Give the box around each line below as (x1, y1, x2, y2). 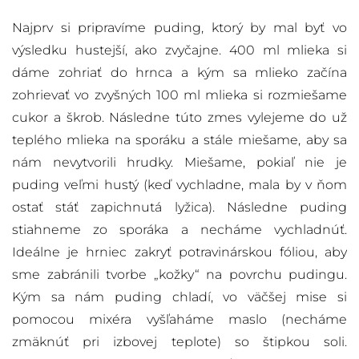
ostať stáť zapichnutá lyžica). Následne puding (12, 200, 347, 216)
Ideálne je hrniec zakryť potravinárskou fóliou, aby (12, 244, 347, 260)
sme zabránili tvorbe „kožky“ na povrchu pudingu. (12, 267, 347, 283)
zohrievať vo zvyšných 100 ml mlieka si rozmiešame (12, 87, 347, 103)
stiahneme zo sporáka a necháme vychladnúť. (12, 222, 347, 238)
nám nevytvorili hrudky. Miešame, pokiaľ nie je (12, 155, 347, 171)
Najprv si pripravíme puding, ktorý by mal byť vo (12, 20, 347, 36)
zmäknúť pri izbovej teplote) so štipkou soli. (12, 334, 347, 350)
